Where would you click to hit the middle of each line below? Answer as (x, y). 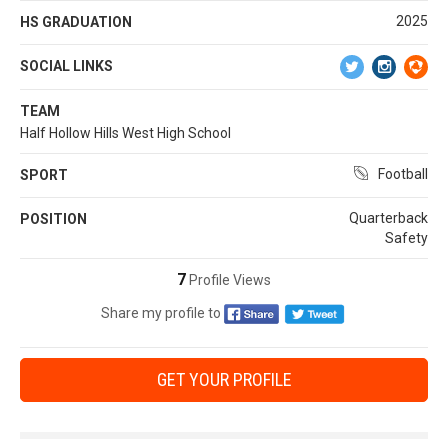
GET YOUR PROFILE (224, 380)
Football (403, 173)
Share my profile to (161, 312)
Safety (406, 237)
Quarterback (388, 217)
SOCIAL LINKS (66, 65)
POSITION (53, 218)
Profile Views (228, 279)
